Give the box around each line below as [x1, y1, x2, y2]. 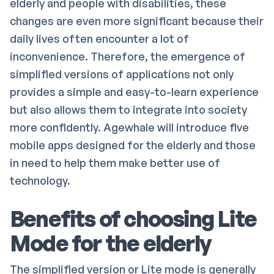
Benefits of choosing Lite [10, 205, 257, 232]
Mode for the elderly [10, 229, 211, 257]
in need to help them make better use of [10, 156, 220, 169]
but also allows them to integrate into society [10, 103, 247, 116]
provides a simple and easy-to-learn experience [10, 85, 259, 98]
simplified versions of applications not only [10, 67, 234, 81]
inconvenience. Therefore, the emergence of [10, 50, 245, 63]
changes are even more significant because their [10, 14, 264, 28]
